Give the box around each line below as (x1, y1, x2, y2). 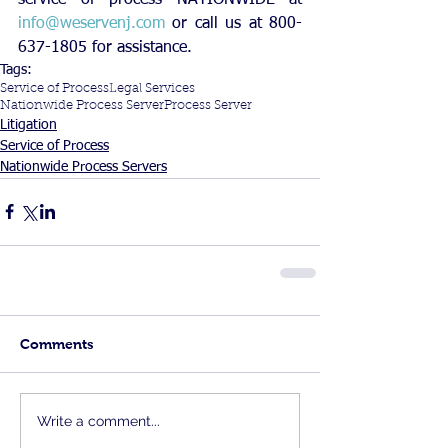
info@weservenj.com (18, 15, 165, 32)
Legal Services (109, 81, 195, 95)
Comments (20, 335, 94, 352)
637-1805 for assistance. (18, 39, 192, 56)
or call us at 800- (165, 15, 302, 32)
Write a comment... (37, 413, 160, 430)
